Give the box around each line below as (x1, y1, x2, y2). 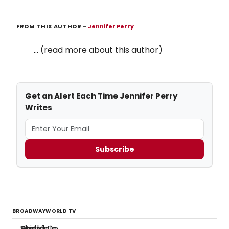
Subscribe (95, 144, 134, 154)
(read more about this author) (40, 44, 163, 56)
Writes (25, 102, 52, 113)
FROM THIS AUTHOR (16, 22, 83, 31)
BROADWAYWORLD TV (12, 207, 76, 215)
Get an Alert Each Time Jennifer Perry (25, 90, 177, 102)
